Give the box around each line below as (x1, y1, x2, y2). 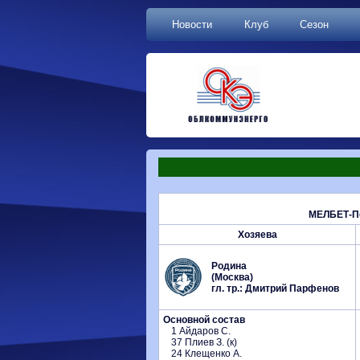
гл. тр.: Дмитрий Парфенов (211, 283, 339, 294)
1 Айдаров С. (171, 325, 231, 337)
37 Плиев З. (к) (171, 337, 237, 348)
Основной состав (163, 314, 245, 325)
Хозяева (237, 229, 277, 240)
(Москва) (211, 272, 253, 283)
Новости (171, 18, 212, 31)
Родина (211, 260, 247, 272)
